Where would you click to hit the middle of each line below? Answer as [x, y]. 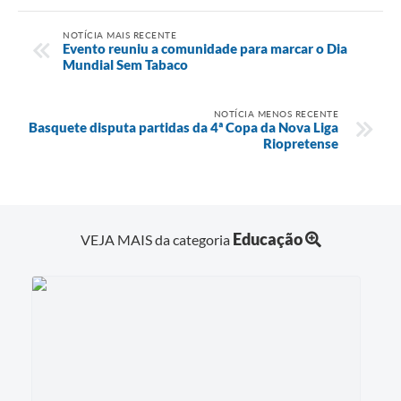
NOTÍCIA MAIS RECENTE [119, 34]
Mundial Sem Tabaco [125, 64]
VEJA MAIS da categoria [156, 240]
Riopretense [301, 143]
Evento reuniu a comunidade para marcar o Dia [205, 48]
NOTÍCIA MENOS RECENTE [276, 113]
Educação [267, 239]
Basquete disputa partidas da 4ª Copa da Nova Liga [183, 127]
